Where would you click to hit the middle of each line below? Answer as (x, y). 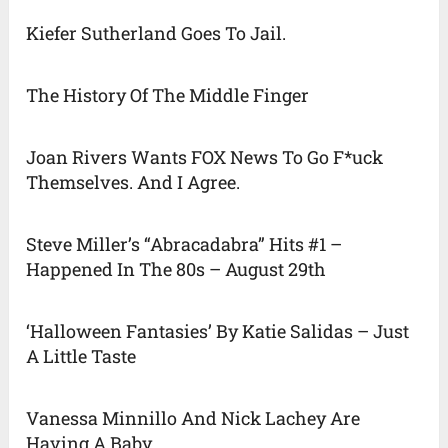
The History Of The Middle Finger (168, 95)
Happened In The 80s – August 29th (176, 269)
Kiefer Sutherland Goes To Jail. (156, 33)
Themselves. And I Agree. (133, 182)
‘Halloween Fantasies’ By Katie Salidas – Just (218, 331)
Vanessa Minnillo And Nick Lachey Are (193, 418)
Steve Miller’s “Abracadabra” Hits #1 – (184, 244)
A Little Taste (81, 356)
